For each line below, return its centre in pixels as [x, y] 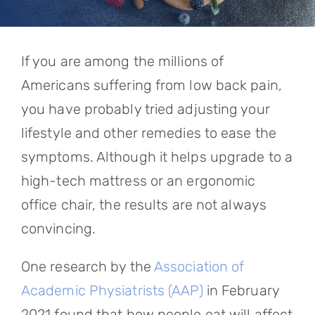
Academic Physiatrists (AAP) [112, 290]
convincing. [58, 229]
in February [241, 290]
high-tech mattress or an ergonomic [138, 181]
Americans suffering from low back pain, [151, 85]
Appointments [66, 44]
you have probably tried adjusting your [145, 109]
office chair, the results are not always [143, 205]
